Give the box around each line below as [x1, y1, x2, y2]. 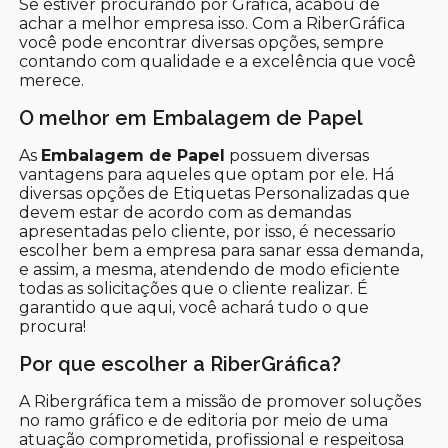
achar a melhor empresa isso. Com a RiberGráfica [19, 13, 406, 33]
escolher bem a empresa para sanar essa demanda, [19, 240, 424, 260]
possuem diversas [225, 145, 370, 165]
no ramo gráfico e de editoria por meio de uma [19, 410, 389, 430]
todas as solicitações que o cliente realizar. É [19, 278, 369, 298]
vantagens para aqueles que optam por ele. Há [19, 164, 395, 184]
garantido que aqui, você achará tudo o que [19, 297, 370, 317]
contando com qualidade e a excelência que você [19, 51, 417, 71]
